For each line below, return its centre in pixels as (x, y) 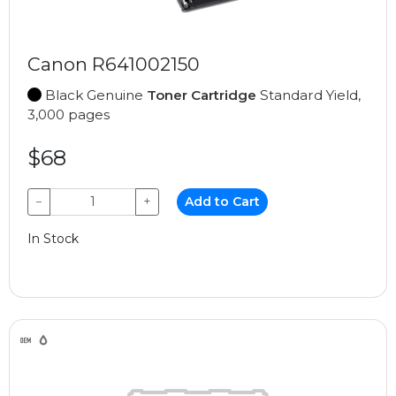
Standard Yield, (308, 95)
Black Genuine (94, 95)
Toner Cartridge (202, 95)
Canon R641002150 (114, 64)
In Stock (53, 238)
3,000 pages (69, 114)
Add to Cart (223, 201)
